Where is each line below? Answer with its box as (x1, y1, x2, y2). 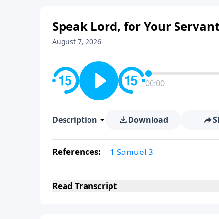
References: (52, 146, 103, 157)
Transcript (73, 180, 117, 192)
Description (52, 114, 97, 125)
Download (128, 114, 168, 125)
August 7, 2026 (52, 36, 101, 46)
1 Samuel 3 (110, 146, 153, 157)
